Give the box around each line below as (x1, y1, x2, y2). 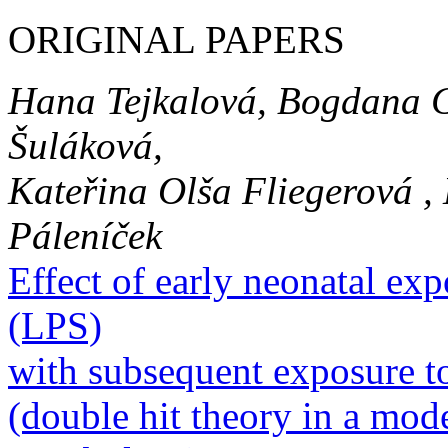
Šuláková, (8, 124, 163, 168)
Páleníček (8, 214, 162, 258)
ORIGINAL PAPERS (8, 18, 345, 62)
